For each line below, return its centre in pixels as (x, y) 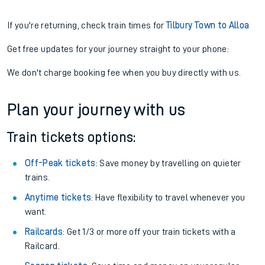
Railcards (44, 232)
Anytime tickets (58, 198)
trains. (38, 177)
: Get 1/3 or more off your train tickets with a (149, 232)
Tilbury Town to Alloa (208, 25)
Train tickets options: (72, 137)
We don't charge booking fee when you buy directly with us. (124, 73)
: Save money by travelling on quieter (168, 163)
